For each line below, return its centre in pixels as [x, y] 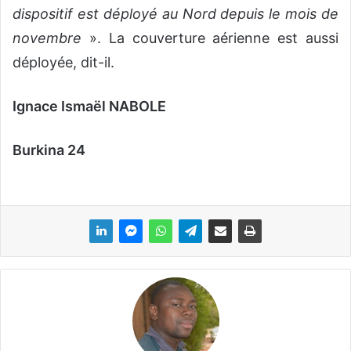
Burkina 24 [49, 150]
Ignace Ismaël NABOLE [89, 107]
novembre [47, 38]
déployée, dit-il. [63, 63]
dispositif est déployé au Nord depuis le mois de [175, 14]
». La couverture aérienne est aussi [210, 38]
